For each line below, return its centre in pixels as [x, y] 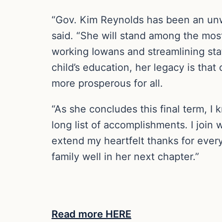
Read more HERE [91, 214]
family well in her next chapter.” [125, 156]
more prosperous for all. [107, 83]
